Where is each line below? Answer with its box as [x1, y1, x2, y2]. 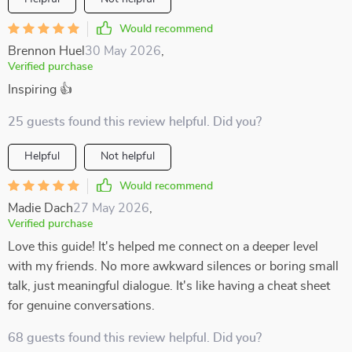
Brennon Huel [8, 45, 85, 57]
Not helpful [101, 151, 155, 162]
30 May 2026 [85, 45, 161, 57]
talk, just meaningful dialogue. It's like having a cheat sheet [8, 280, 330, 292]
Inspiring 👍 [8, 83, 72, 96]
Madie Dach [8, 202, 73, 214]
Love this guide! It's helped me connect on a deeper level [8, 240, 318, 253]
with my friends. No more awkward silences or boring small [8, 260, 339, 273]
